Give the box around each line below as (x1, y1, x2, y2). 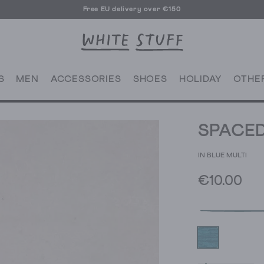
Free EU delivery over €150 (82, 6, 181, 13)
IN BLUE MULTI (198, 152, 247, 160)
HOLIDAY (179, 74, 222, 84)
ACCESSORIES (50, 74, 121, 84)
